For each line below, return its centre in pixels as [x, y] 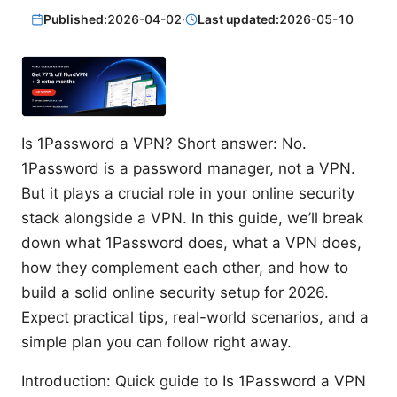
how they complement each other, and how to [185, 267]
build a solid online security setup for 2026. [175, 292]
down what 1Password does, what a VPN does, [191, 242]
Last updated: [239, 19]
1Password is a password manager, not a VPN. [188, 168]
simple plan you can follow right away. [156, 342]
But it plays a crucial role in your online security [188, 193]
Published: [76, 19]
